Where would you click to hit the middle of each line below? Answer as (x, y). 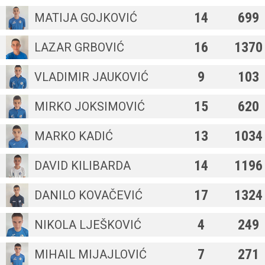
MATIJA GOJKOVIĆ (86, 18)
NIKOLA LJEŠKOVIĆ (88, 225)
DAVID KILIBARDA (83, 166)
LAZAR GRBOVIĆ (79, 47)
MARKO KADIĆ (74, 136)
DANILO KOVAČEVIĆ (88, 195)
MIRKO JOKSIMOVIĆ (90, 106)
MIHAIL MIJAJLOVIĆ (91, 254)
